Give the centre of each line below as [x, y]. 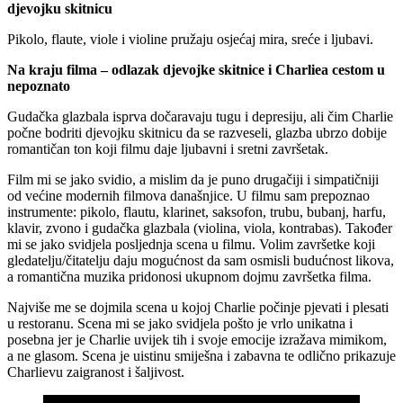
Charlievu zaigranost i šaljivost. [96, 372]
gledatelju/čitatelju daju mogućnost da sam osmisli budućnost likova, [201, 260]
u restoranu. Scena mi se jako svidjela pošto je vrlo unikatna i [180, 323]
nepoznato [39, 85]
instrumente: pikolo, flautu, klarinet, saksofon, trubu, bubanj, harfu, [197, 211]
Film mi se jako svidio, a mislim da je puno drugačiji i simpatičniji [193, 179]
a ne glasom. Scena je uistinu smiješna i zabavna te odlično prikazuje [201, 355]
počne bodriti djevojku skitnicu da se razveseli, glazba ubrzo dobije [197, 132]
